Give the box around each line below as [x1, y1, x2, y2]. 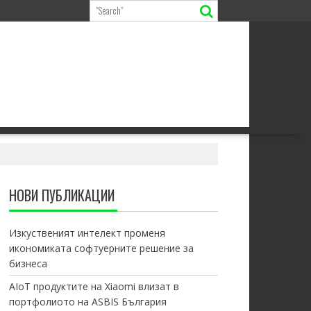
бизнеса [8, 257, 47, 270]
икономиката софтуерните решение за [8, 242, 194, 255]
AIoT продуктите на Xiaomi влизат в [8, 280, 179, 293]
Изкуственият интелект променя [8, 226, 165, 239]
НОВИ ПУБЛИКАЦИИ [8, 185, 115, 205]
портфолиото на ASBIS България [8, 295, 167, 308]
